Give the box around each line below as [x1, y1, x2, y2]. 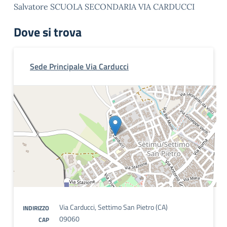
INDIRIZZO [23, 203, 49, 213]
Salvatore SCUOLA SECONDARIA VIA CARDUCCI [14, 2, 195, 12]
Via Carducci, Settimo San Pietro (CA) [59, 202, 168, 212]
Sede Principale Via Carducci [30, 60, 129, 72]
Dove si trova [14, 23, 82, 41]
